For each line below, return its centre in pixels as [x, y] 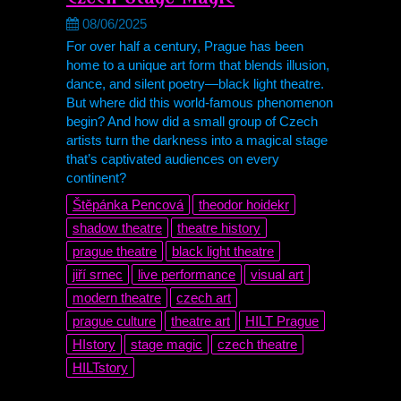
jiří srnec [98, 274]
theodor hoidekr [244, 204]
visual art [277, 274]
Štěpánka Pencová [128, 204]
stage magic [166, 344]
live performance [187, 274]
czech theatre [257, 344]
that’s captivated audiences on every [173, 159]
